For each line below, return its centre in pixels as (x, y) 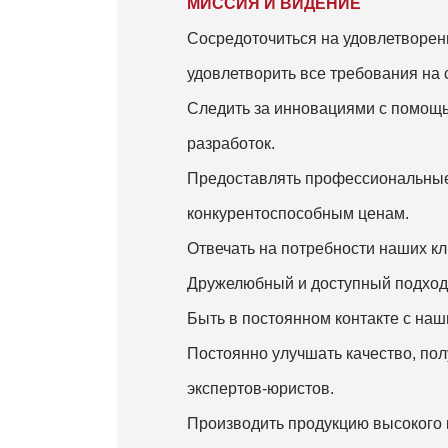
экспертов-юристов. (260, 388)
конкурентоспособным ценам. (298, 213)
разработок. (231, 143)
